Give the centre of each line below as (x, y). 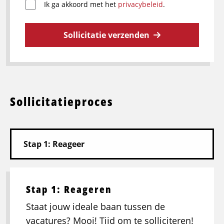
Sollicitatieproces (62, 101)
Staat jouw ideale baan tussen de (95, 207)
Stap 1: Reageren (69, 189)
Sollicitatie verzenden (106, 35)
